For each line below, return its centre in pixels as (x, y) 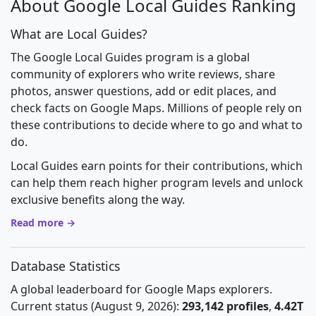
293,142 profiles (225, 306)
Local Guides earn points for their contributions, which (157, 166)
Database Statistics (65, 266)
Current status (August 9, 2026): (96, 306)
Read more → (43, 223)
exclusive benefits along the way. (98, 200)
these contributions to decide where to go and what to (157, 125)
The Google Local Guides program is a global (130, 57)
